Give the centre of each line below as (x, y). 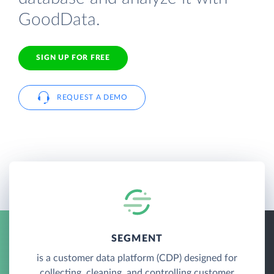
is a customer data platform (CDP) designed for (137, 258)
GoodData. (59, 20)
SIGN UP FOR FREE (73, 58)
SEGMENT (137, 238)
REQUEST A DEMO (92, 97)
